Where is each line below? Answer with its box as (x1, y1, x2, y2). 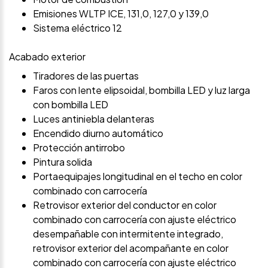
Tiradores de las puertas (33, 69, 139, 82)
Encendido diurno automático (33, 126, 163, 139)
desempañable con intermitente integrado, (33, 227, 223, 240)
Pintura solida (33, 155, 92, 168)
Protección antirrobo (33, 141, 125, 154)
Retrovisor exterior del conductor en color (33, 198, 217, 211)
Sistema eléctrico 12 (33, 21, 122, 34)
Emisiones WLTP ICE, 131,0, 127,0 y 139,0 (33, 7, 209, 20)
